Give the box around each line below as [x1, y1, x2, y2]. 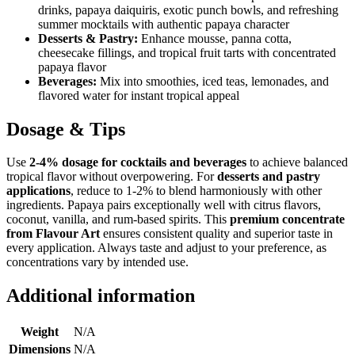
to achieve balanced [246, 155, 348, 170]
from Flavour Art [6, 227, 100, 241]
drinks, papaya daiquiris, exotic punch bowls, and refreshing [38, 2, 338, 17]
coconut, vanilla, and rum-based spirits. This [6, 212, 230, 227]
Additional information [6, 285, 195, 307]
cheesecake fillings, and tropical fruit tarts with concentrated [38, 45, 336, 59]
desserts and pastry [217, 170, 320, 184]
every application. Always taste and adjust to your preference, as [6, 241, 326, 255]
